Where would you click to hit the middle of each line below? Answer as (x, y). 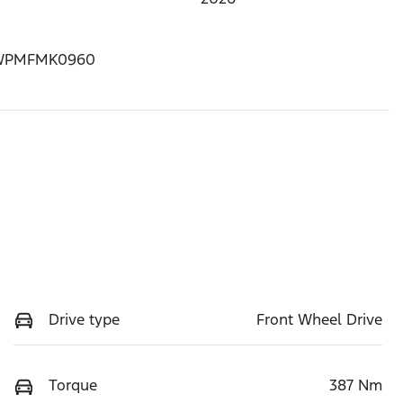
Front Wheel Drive (319, 319)
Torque (73, 385)
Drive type (84, 319)
